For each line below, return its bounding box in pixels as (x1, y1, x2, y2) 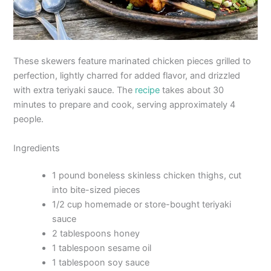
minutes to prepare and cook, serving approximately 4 (13, 99, 236, 111)
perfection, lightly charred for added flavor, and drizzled (13, 70, 241, 82)
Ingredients (13, 142, 60, 154)
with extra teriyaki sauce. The (13, 85, 135, 96)
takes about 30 (160, 85, 224, 96)
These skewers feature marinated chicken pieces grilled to (13, 56, 252, 67)
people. (13, 114, 44, 125)
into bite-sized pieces (52, 184, 141, 196)
